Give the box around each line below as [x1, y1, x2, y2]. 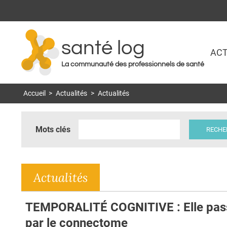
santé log [61, 37, 145, 59]
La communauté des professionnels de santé [61, 61, 204, 68]
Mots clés [35, 124, 70, 134]
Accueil [23, 89, 46, 98]
